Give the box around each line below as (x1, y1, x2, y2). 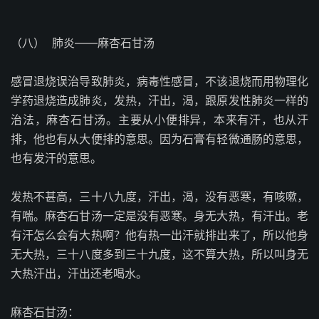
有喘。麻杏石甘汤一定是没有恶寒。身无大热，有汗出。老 (11, 209, 308, 223)
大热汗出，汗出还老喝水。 (11, 266, 147, 281)
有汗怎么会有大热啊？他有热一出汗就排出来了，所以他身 (11, 228, 308, 242)
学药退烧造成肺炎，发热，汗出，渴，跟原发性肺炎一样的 (11, 93, 308, 108)
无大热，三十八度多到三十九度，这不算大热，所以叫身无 (11, 247, 308, 261)
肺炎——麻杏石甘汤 (52, 36, 155, 50)
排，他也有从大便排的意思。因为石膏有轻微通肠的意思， (11, 132, 308, 146)
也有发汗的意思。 (11, 151, 102, 165)
